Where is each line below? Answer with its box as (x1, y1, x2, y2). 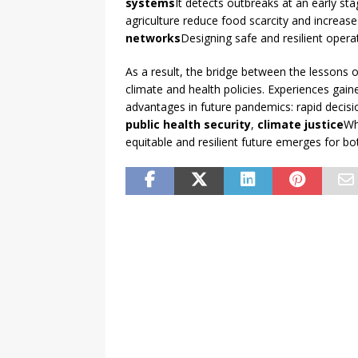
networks (125, 30, 181, 46)
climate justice (257, 117, 344, 133)
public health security (125, 117, 251, 133)
